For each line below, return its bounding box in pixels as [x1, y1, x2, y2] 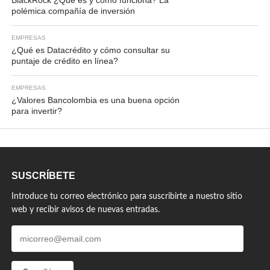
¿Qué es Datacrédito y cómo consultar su [11, 45, 170, 55]
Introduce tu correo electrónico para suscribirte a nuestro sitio [11, 192, 242, 201]
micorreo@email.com [10, 227, 89, 236]
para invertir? [11, 106, 62, 116]
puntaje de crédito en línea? [11, 56, 121, 66]
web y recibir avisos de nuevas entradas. [11, 206, 160, 214]
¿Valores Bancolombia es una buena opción [11, 95, 180, 105]
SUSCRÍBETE [11, 171, 75, 181]
